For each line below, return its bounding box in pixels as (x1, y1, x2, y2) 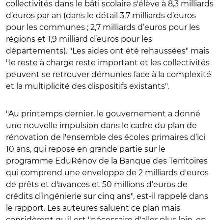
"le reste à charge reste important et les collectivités (6, 57, 210, 67)
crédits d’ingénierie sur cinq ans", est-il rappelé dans (6, 191, 208, 201)
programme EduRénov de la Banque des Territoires (6, 156, 208, 165)
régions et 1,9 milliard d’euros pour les (6, 34, 152, 44)
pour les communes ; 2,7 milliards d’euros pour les (6, 22, 200, 32)
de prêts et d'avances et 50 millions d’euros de (6, 179, 188, 189)
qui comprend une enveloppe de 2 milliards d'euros (6, 167, 209, 177)
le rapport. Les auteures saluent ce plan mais (6, 203, 180, 213)
